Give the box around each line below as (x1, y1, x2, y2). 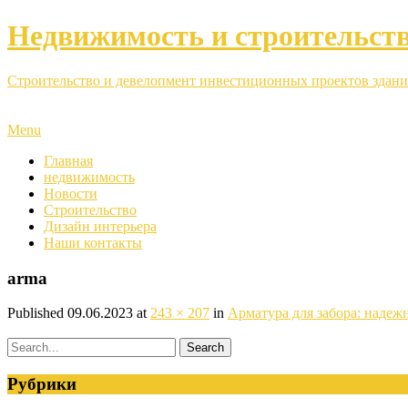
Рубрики (7, 374, 76, 394)
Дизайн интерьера (44, 218, 157, 234)
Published (7, 305, 67, 321)
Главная (44, 152, 93, 168)
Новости (44, 185, 97, 201)
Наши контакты (44, 234, 142, 250)
